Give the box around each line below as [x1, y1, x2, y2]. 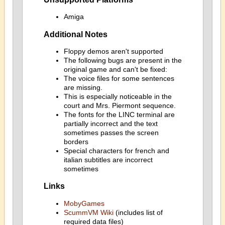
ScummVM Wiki [63, 208, 114, 216]
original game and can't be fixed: [63, 65, 167, 73]
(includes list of [113, 208, 163, 216]
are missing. [63, 83, 102, 91]
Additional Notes [43, 29, 107, 39]
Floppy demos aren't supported [63, 47, 163, 55]
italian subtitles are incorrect [63, 156, 153, 164]
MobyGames [63, 199, 104, 207]
